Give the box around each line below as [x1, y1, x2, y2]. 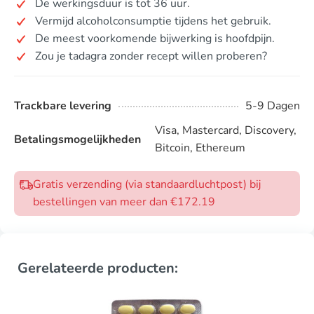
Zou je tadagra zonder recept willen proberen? [35, 48, 267, 64]
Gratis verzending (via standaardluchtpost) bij [33, 177, 261, 192]
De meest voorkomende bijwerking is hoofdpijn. [35, 31, 275, 46]
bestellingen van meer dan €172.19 [33, 194, 215, 210]
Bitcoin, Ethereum [155, 140, 245, 156]
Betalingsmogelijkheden [14, 131, 141, 147]
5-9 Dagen [245, 98, 300, 114]
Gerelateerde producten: [18, 259, 178, 278]
